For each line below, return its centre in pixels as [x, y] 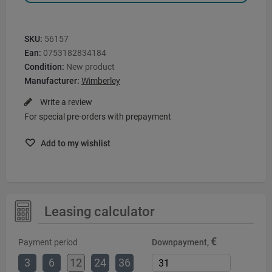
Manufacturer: [52, 80]
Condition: [44, 66]
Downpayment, [181, 243]
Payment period [48, 242]
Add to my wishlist [75, 144]
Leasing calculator [100, 212]
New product [90, 66]
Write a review [65, 102]
